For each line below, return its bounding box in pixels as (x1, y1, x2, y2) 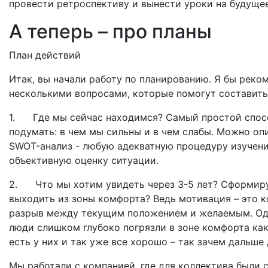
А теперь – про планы (9, 19, 212, 43)
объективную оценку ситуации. (9, 154, 159, 166)
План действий (9, 48, 81, 61)
